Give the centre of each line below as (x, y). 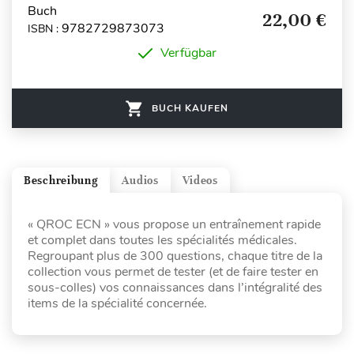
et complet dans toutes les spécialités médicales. (162, 241)
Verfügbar (188, 53)
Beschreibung (61, 180)
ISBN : (45, 28)
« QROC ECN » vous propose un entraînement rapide (174, 225)
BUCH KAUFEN (190, 109)
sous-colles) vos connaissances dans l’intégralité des (175, 288)
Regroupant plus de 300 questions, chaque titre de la (175, 256)
